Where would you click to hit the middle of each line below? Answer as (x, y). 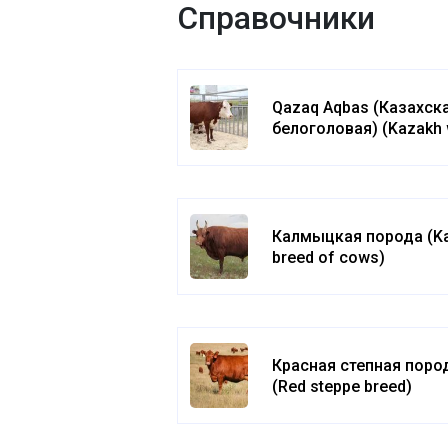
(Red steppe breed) (342, 386)
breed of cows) (329, 257)
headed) (302, 149)
